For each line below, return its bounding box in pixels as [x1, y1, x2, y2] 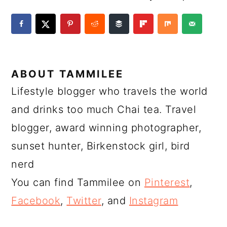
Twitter [66, 195, 101, 207]
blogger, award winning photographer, [11, 122, 202, 134]
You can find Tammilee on [11, 176, 144, 189]
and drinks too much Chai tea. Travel [11, 103, 197, 116]
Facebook [11, 195, 61, 207]
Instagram [129, 195, 178, 207]
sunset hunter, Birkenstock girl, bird [11, 140, 190, 153]
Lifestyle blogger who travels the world [11, 85, 208, 98]
